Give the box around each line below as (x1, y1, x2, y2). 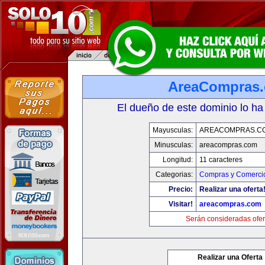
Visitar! (168, 200, 193, 208)
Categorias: (155, 170, 193, 179)
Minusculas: (154, 141, 193, 149)
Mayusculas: (152, 126, 193, 134)
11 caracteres (199, 156, 243, 164)
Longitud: (162, 156, 193, 164)
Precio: (168, 185, 193, 193)
